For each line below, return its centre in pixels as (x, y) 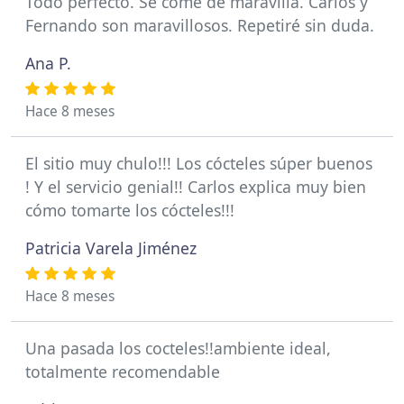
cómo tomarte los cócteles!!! (130, 210)
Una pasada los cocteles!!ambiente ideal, (178, 348)
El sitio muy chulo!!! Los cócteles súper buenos (199, 163)
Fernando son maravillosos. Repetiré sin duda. (200, 25)
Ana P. (48, 63)
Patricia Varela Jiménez (111, 248)
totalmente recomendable (123, 372)
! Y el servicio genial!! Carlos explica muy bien (196, 187)
